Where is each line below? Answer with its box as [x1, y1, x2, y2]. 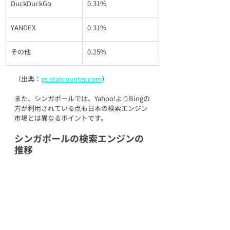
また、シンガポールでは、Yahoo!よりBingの [14, 93, 150, 103]
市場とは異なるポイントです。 [14, 112, 107, 123]
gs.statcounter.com [41, 73, 102, 84]
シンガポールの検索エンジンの [14, 131, 144, 145]
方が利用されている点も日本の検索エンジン [14, 103, 148, 113]
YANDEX [11, 22, 35, 32]
